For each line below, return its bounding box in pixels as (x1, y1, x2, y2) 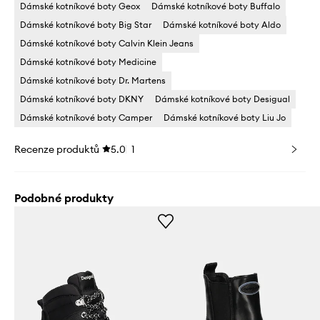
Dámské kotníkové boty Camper (20, 112, 152, 124)
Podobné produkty (14, 191, 114, 206)
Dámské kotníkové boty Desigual (155, 94, 290, 105)
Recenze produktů (14, 143, 99, 156)
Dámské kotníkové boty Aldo (163, 19, 281, 31)
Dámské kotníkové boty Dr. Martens (20, 75, 166, 86)
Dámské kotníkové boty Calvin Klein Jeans (20, 38, 194, 49)
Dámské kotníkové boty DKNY (20, 94, 144, 105)
